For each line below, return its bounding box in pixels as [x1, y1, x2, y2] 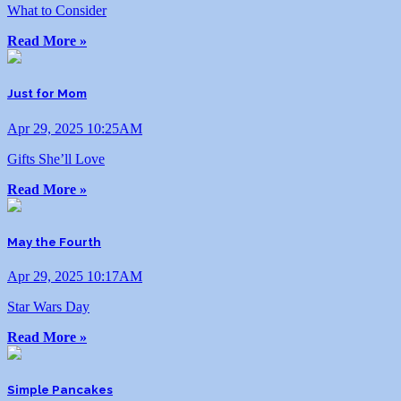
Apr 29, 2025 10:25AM [7, 120, 142, 136]
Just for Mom [7, 87, 87, 101]
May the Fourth [7, 235, 101, 249]
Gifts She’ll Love [7, 150, 105, 166]
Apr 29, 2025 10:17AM [7, 268, 142, 284]
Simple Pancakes [7, 383, 113, 397]
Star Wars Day [7, 298, 90, 314]
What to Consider [7, 3, 107, 19]
